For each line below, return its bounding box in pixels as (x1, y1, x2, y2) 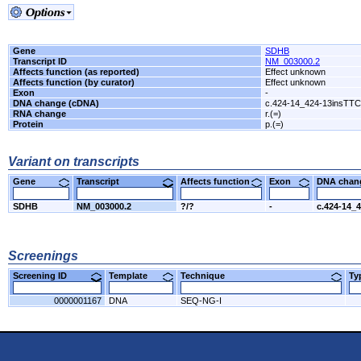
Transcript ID (13, 56, 67, 66)
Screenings (8, 249, 78, 263)
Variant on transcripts (8, 155, 139, 168)
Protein (13, 119, 44, 129)
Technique (180, 271, 237, 280)
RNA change (13, 109, 66, 118)
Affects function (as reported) (13, 67, 139, 77)
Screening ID (13, 271, 79, 280)
